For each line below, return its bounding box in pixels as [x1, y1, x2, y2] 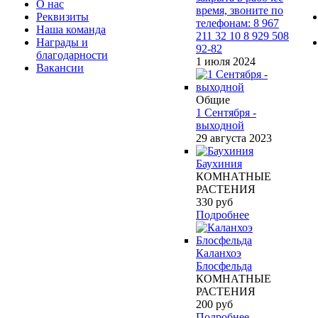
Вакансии [36, 62, 84, 74]
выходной [196, 119, 244, 131]
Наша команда [36, 23, 106, 35]
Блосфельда [196, 260, 252, 272]
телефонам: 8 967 [196, 17, 279, 29]
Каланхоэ [196, 247, 241, 259]
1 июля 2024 [196, 55, 256, 67]
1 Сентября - [196, 106, 256, 119]
